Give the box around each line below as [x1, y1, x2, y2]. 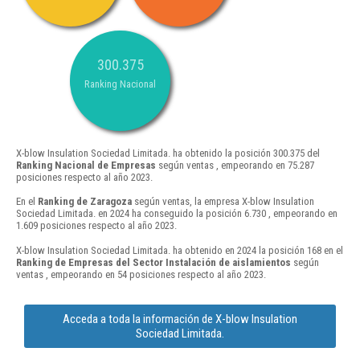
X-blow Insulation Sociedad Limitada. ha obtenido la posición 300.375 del [16, 147, 320, 160]
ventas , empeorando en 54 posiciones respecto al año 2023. [16, 268, 266, 280]
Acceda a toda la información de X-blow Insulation [63, 311, 297, 326]
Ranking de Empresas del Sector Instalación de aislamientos [16, 256, 291, 268]
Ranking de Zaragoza [38, 195, 132, 208]
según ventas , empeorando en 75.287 [156, 159, 314, 172]
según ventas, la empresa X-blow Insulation [132, 195, 314, 208]
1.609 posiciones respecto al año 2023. [16, 219, 177, 232]
